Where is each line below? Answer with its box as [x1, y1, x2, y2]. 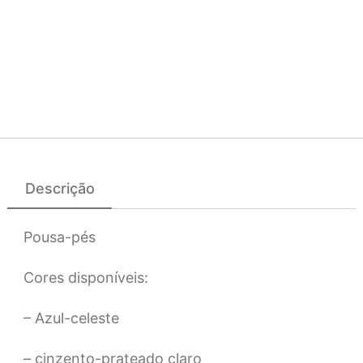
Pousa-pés [23, 228, 96, 246]
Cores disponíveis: [23, 269, 148, 287]
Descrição [24, 179, 95, 197]
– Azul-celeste [23, 310, 119, 327]
